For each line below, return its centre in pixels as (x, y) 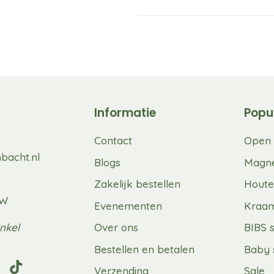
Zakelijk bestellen (137, 184)
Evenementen (128, 206)
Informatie (125, 113)
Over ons (116, 228)
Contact (113, 141)
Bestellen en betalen (144, 249)
